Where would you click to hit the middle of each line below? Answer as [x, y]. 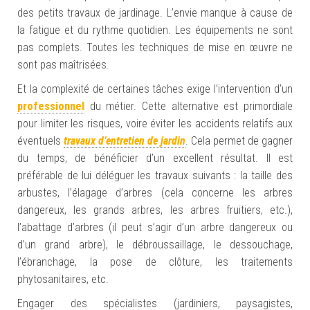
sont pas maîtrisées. [63, 65]
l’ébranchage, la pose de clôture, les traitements [155, 262]
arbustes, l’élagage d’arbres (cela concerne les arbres [155, 193]
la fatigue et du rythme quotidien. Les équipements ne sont [155, 30]
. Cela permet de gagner [239, 141]
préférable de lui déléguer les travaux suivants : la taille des [155, 175]
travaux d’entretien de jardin [125, 141]
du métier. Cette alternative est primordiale [189, 106]
